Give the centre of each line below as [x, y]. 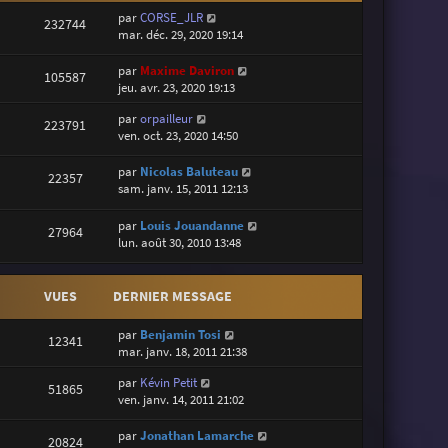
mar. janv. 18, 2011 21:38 [183, 351]
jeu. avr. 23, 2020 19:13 [177, 87]
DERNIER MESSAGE [173, 295]
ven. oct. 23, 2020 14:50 [178, 135]
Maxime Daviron [187, 70]
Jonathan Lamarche [197, 436]
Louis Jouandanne [192, 225]
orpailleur [167, 118]
